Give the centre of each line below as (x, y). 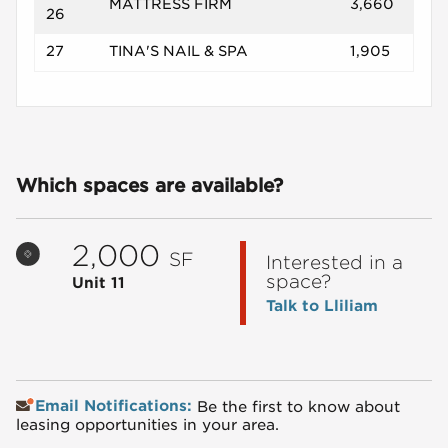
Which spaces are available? (149, 186)
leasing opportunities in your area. (147, 425)
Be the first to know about (299, 406)
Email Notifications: (116, 406)
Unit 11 (98, 282)
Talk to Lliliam (321, 305)
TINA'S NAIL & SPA (178, 51)
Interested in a (334, 262)
